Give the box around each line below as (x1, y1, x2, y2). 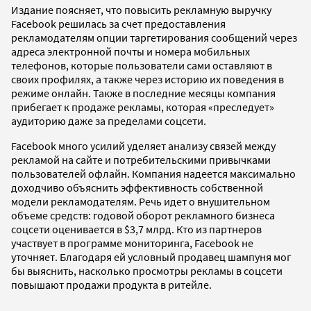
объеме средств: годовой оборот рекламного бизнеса (11, 208, 275, 222)
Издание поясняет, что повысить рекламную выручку (11, 2, 271, 17)
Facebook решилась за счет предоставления (11, 16, 226, 31)
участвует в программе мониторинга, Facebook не (11, 235, 253, 250)
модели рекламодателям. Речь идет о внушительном (11, 194, 270, 208)
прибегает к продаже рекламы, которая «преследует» (11, 99, 274, 114)
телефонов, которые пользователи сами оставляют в (11, 58, 272, 72)
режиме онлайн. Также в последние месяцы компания (11, 85, 276, 100)
